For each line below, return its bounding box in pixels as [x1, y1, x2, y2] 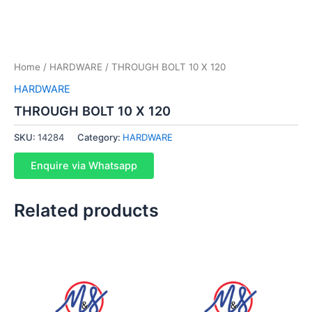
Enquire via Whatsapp [31, 159, 137, 172]
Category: [77, 132, 123, 143]
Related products [14, 199, 159, 221]
